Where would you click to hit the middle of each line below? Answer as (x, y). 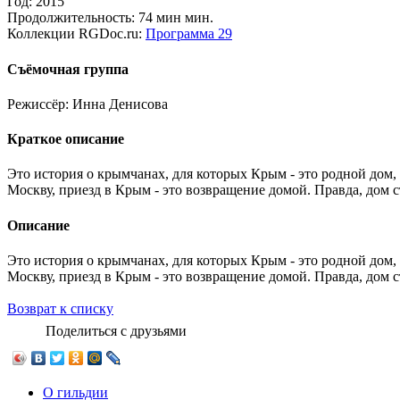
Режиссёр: (38, 104)
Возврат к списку (60, 308)
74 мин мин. (176, 18)
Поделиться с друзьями (116, 331)
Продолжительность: (71, 18)
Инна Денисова (120, 104)
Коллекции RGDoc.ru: (75, 34)
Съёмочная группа (68, 69)
